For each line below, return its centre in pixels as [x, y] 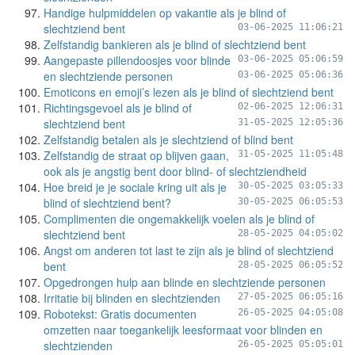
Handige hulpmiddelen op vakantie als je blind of [165, 13]
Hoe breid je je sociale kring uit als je [135, 187]
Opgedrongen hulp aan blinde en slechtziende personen [185, 282]
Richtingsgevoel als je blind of [118, 108]
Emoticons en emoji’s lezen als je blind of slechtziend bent [189, 92]
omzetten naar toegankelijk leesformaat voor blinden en [183, 330]
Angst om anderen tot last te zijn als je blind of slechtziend [189, 250]
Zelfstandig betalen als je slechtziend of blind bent [168, 139]
